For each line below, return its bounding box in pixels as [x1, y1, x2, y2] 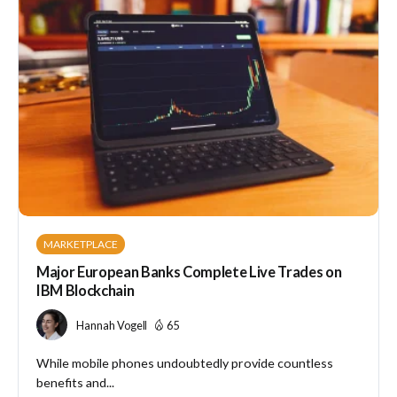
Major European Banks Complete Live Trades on [36, 263, 342, 282]
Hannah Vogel [76, 317, 145, 332]
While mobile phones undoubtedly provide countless [36, 355, 333, 371]
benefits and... [36, 375, 114, 391]
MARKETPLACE [43, 237, 118, 252]
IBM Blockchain [36, 282, 135, 300]
